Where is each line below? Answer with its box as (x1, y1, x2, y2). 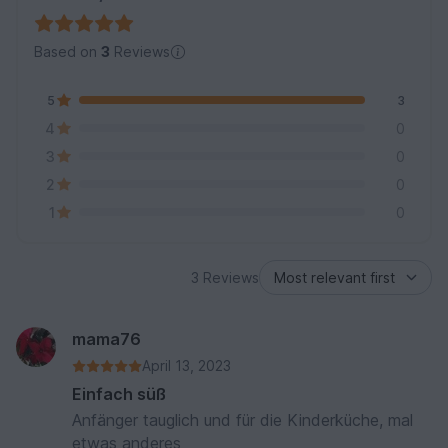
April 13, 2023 (142, 357, 231, 375)
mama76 (72, 329, 141, 350)
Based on (34, 43, 101, 61)
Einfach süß (72, 384, 166, 405)
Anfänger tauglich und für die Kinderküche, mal (72, 410, 413, 431)
